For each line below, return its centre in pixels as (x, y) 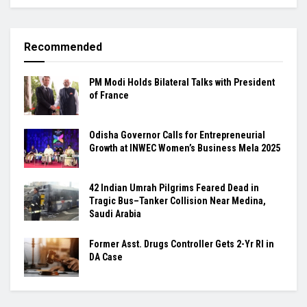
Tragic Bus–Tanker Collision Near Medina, (177, 201)
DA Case (106, 257)
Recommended (63, 47)
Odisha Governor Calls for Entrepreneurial (177, 135)
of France (109, 95)
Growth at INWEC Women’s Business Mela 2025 (185, 148)
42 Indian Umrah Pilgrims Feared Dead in (174, 188)
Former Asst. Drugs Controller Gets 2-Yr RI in (182, 244)
